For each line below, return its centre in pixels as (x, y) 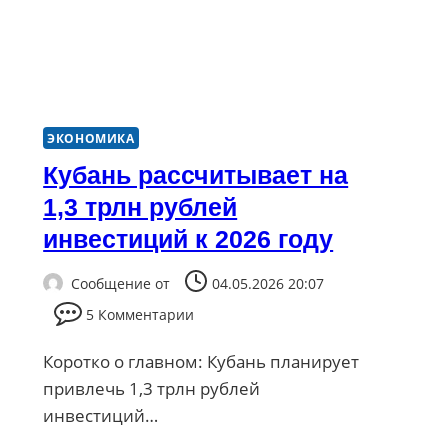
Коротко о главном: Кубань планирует (201, 361)
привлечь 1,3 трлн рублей (152, 388)
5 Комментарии (140, 314)
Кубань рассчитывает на (196, 175)
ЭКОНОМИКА (91, 138)
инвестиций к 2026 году (188, 239)
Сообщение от (121, 283)
